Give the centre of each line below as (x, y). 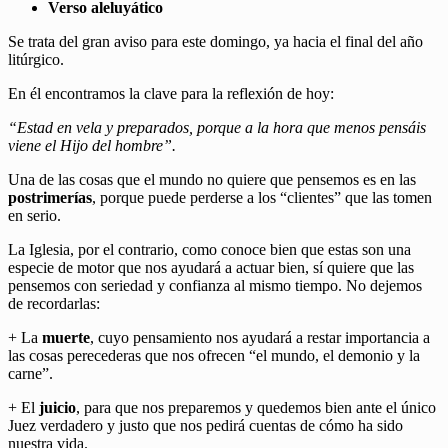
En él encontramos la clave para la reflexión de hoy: (171, 93)
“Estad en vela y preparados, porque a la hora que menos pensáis (217, 127)
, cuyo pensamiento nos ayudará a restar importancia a (260, 337)
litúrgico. (36, 59)
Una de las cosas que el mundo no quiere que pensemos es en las (212, 179)
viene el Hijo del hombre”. (92, 145)
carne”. (30, 373)
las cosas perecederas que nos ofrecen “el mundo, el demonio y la (214, 355)
